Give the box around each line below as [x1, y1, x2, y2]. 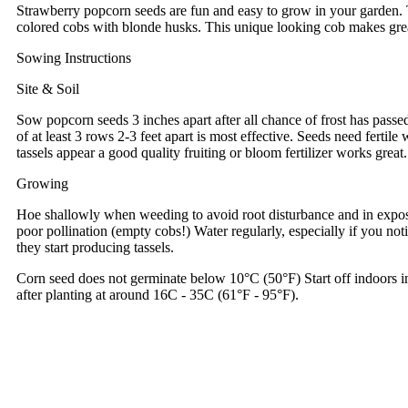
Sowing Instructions [16, 50, 131, 66]
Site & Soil [16, 81, 79, 97]
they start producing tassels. [16, 240, 178, 256]
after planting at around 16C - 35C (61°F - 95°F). [16, 287, 299, 303]
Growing [16, 176, 68, 192]
